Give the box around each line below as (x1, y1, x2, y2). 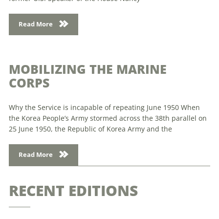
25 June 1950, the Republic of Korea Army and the (9, 124, 172, 133)
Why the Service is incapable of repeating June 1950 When (9, 102, 200, 112)
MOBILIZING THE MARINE (9, 60, 167, 77)
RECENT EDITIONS (9, 180, 138, 200)
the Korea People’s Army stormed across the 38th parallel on (9, 113, 207, 123)
